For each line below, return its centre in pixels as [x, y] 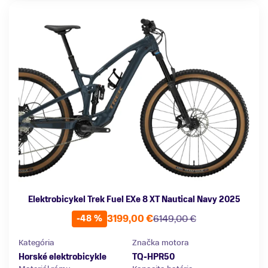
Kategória [36, 242]
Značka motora [161, 242]
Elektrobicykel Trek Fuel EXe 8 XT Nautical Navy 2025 [134, 199]
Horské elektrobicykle [63, 257]
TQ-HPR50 [153, 257]
